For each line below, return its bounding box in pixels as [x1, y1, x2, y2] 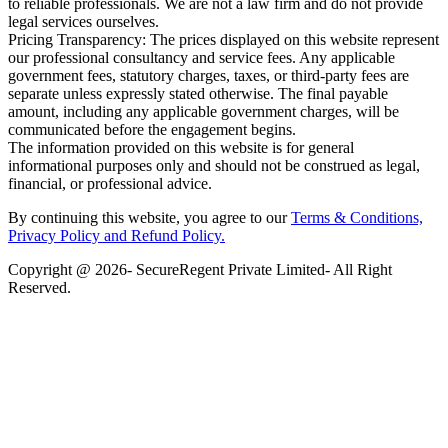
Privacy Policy [8, 227, 104, 245]
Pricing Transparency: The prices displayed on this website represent [8, 31, 439, 49]
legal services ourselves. [8, 13, 159, 31]
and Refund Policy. [104, 227, 225, 245]
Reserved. [8, 279, 71, 297]
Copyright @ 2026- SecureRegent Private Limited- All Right [8, 261, 392, 279]
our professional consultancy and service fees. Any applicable [8, 49, 395, 67]
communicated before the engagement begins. [8, 121, 296, 139]
